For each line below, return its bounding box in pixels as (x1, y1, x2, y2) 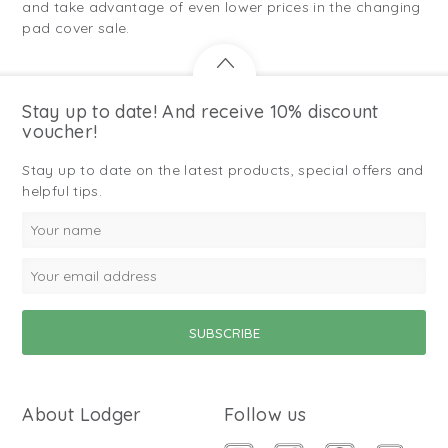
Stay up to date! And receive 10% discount (22, 99, 379, 123)
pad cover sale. (22, 18, 130, 37)
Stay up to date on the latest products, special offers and (22, 160, 424, 179)
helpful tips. (22, 181, 102, 200)
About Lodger (22, 402, 142, 426)
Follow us (224, 402, 307, 426)
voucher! (22, 119, 98, 143)
